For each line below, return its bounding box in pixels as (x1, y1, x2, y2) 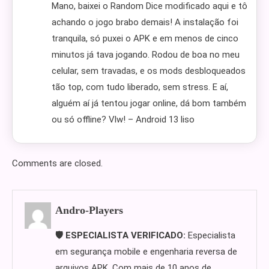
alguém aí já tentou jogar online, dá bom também (52, 98, 246, 109)
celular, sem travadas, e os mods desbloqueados (52, 65, 246, 76)
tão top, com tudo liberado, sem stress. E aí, (52, 82, 228, 92)
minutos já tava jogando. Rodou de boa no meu (52, 49, 240, 60)
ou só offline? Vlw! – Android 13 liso (52, 114, 195, 125)
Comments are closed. (12, 158, 103, 169)
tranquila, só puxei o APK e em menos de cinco (52, 33, 238, 44)
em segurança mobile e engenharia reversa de (55, 246, 238, 257)
